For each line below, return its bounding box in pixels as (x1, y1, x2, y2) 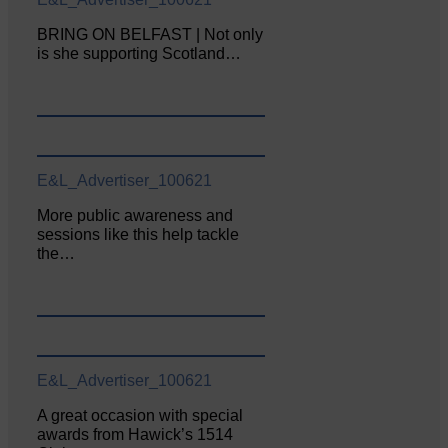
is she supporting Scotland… (37, 45, 242, 63)
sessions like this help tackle (37, 226, 240, 243)
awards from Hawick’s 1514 (37, 425, 234, 443)
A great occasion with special (37, 406, 244, 424)
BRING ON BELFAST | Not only (37, 26, 264, 44)
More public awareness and (37, 207, 234, 224)
